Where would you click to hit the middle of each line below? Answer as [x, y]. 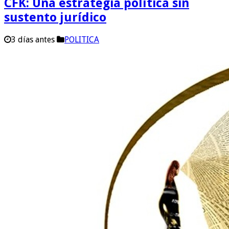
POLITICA [82, 40]
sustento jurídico [55, 18]
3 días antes [33, 40]
